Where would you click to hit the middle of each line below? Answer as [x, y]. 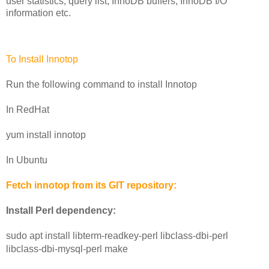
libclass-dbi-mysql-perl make [68, 249]
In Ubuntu [27, 160]
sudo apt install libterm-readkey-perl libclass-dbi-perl [117, 236]
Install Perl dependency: [61, 211]
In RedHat [28, 110]
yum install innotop [46, 135]
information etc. [38, 13]
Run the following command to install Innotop [101, 85]
